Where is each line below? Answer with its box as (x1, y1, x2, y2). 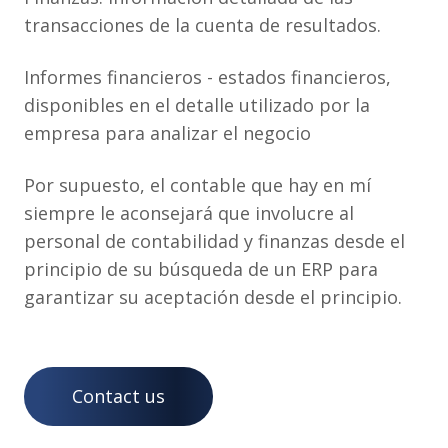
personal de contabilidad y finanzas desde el (24, 229, 405, 253)
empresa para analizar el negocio (24, 121, 311, 145)
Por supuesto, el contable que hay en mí (24, 173, 371, 197)
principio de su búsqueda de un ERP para (24, 257, 378, 281)
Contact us (72, 384, 165, 408)
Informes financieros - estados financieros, (24, 65, 391, 89)
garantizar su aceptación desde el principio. (24, 285, 402, 309)
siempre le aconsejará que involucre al (24, 201, 354, 225)
